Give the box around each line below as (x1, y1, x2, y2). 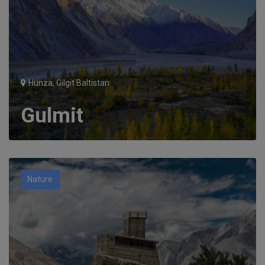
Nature (27, 174, 53, 185)
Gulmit (20, 103, 83, 128)
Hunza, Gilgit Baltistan (26, 77, 109, 88)
